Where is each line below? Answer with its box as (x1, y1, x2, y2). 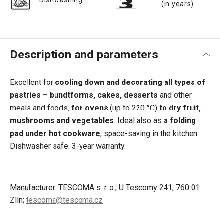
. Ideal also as (114, 116, 164, 125)
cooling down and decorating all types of (55, 78, 205, 87)
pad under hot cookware (10, 129, 100, 138)
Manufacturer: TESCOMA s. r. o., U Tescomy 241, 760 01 (10, 183, 200, 192)
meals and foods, (10, 103, 71, 112)
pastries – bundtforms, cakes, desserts (10, 90, 158, 100)
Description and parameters (10, 48, 158, 61)
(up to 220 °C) (110, 103, 157, 112)
